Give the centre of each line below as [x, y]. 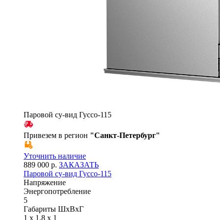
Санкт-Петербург [125, 135]
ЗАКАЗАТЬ [79, 165]
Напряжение [45, 182]
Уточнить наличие [55, 156]
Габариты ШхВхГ [54, 209]
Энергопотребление [57, 191]
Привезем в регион [57, 135]
